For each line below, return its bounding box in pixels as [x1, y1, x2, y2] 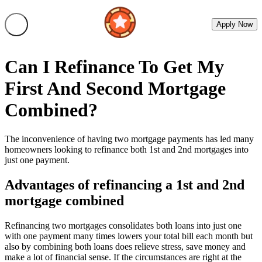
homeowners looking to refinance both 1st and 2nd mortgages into [5, 144, 249, 154]
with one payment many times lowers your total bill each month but [5, 230, 253, 241]
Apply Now [216, 20, 253, 29]
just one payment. [5, 154, 70, 165]
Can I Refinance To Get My [5, 56, 224, 78]
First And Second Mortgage [5, 78, 226, 99]
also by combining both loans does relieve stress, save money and [5, 241, 246, 251]
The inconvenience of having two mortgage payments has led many [5, 133, 254, 144]
